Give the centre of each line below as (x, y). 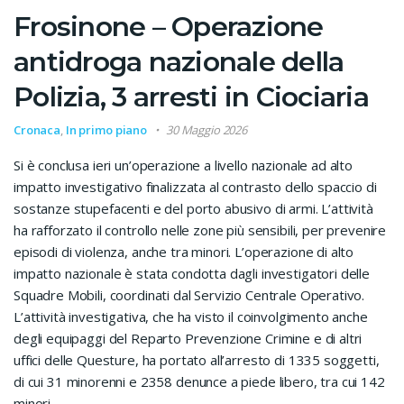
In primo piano (106, 130)
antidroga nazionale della (179, 62)
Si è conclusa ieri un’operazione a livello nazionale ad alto (184, 165)
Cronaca (37, 130)
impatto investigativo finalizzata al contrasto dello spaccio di (195, 187)
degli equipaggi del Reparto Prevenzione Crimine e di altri (188, 339)
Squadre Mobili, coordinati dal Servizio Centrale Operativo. (189, 295)
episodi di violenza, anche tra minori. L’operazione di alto (184, 252)
